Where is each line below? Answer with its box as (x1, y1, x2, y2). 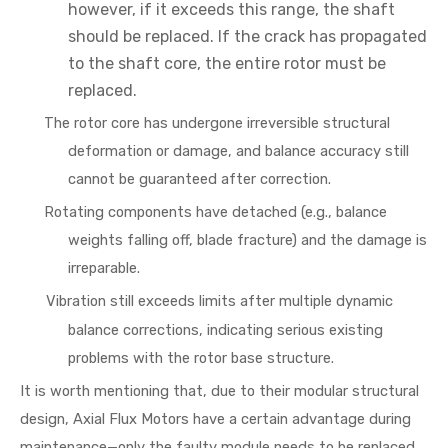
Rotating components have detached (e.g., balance (44, 203, 387, 221)
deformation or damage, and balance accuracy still (68, 142, 409, 160)
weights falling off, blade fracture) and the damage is (68, 231, 427, 249)
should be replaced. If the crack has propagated (68, 27, 427, 46)
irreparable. (68, 259, 140, 277)
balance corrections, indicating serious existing (68, 321, 383, 339)
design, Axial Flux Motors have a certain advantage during (20, 410, 411, 428)
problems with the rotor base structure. (68, 349, 334, 367)
